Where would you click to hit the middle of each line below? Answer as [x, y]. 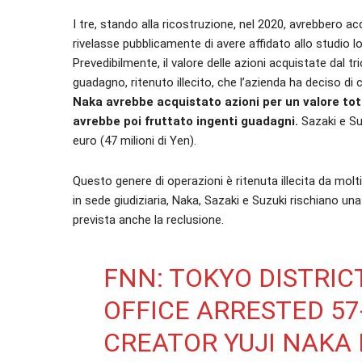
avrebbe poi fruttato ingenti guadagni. [185, 121]
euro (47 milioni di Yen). [135, 141]
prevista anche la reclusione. [148, 220]
